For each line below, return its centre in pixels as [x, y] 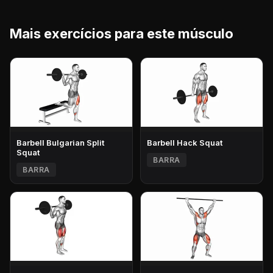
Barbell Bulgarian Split [60, 143]
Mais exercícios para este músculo [122, 34]
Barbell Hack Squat [185, 143]
